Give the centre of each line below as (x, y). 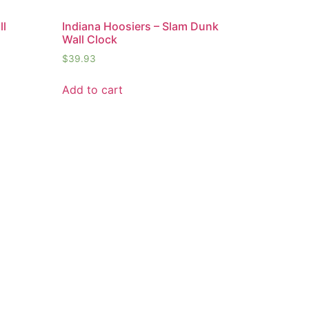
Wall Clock (90, 40)
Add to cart (93, 90)
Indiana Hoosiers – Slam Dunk (141, 27)
